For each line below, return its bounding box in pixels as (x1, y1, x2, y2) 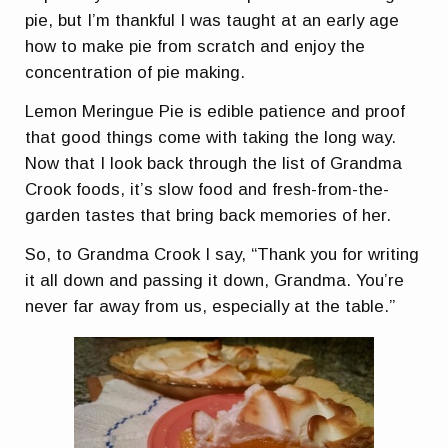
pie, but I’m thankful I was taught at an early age (25, 10, 400, 30)
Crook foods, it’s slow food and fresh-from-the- (25, 180, 390, 200)
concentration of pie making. (25, 62, 246, 82)
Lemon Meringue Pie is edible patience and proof (25, 102, 406, 122)
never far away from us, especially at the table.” (25, 297, 401, 317)
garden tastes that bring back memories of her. (25, 206, 392, 226)
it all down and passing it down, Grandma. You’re (25, 271, 405, 291)
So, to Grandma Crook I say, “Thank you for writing (25, 245, 420, 265)
